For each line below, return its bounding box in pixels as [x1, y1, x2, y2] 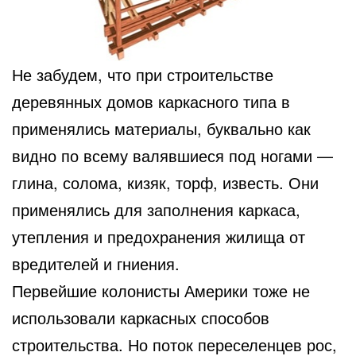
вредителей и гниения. [12, 251, 180, 275]
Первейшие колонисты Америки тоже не [12, 278, 310, 302]
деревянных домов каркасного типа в [12, 89, 290, 113]
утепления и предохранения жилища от [12, 224, 305, 248]
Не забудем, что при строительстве [12, 62, 273, 86]
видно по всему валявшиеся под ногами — [12, 143, 333, 167]
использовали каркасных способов [12, 305, 269, 329]
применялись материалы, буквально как [12, 116, 311, 140]
